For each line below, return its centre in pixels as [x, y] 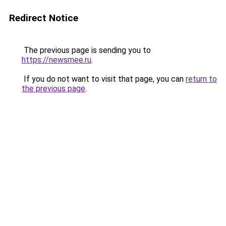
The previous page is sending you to [86, 50]
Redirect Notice [44, 18]
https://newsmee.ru [56, 60]
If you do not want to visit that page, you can [104, 79]
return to [201, 79]
